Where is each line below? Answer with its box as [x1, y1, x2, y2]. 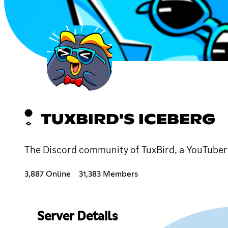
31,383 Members [79, 169, 138, 178]
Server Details [37, 210, 118, 223]
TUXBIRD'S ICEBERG [41, 112, 215, 127]
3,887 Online [24, 169, 71, 178]
